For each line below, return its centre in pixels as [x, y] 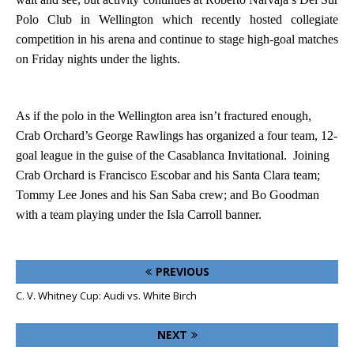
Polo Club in [57, 19]
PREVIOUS [182, 271]
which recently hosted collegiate [246, 19]
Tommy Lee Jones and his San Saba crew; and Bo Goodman [168, 195]
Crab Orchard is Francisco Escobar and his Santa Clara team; [168, 175]
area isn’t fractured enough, [242, 116]
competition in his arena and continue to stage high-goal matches [177, 39]
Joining [311, 155]
